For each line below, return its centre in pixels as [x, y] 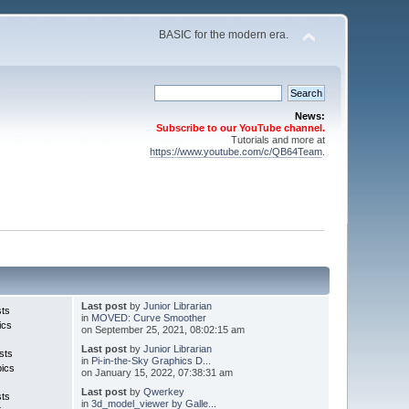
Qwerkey [163, 391]
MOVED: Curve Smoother [148, 317]
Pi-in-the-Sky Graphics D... [151, 360]
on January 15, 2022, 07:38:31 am [157, 372]
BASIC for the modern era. [223, 35]
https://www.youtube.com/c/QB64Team [236, 152]
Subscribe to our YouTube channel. [240, 128]
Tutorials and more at [278, 140]
